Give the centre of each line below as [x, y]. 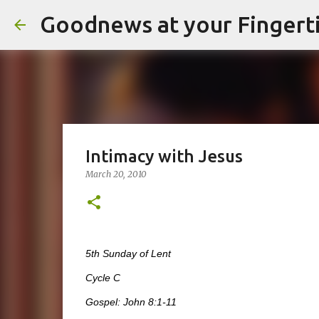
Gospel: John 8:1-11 [131, 302]
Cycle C [103, 278]
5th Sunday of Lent [128, 254]
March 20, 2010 [116, 174]
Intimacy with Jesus [164, 156]
